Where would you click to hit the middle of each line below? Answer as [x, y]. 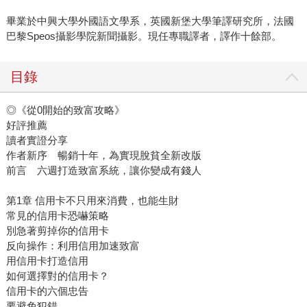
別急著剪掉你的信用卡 [57, 231]
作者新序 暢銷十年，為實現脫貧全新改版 [103, 156]
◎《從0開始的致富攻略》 [65, 110]
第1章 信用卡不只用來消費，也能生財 [92, 201]
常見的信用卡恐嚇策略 [57, 216]
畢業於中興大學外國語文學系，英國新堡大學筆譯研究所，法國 [150, 21]
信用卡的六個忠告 [47, 291]
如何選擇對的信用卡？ [57, 276]
